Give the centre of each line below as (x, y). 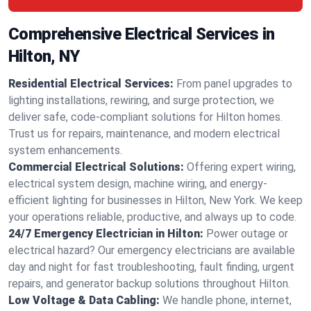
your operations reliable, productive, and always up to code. (152, 217)
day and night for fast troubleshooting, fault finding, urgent (151, 267)
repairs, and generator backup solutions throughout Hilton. (149, 284)
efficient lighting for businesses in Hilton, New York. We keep (155, 200)
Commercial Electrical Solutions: (96, 167)
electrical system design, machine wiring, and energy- (138, 184)
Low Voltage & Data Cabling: (84, 300)
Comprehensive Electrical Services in (142, 34)
